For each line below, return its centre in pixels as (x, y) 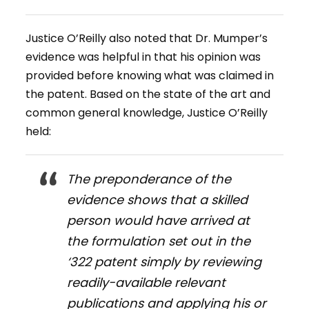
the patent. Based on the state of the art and (148, 94)
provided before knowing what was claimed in (150, 76)
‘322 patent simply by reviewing (165, 262)
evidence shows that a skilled (158, 200)
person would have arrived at (159, 221)
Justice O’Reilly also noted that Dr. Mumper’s (147, 39)
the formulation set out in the (159, 241)
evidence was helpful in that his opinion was (143, 57)
